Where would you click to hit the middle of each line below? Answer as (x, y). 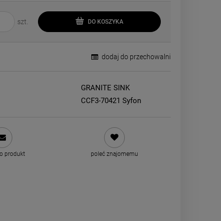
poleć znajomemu (114, 154)
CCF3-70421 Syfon (111, 101)
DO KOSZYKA (106, 21)
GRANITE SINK (106, 88)
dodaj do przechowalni (136, 57)
